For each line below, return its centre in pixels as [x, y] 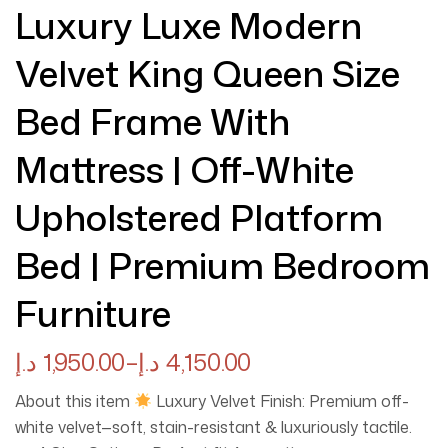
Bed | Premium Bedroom [222, 265]
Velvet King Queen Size [207, 73]
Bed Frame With [152, 121]
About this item [74, 401]
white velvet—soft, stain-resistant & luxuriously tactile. [215, 427]
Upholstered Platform [199, 217]
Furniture [93, 313]
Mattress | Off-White [184, 169]
